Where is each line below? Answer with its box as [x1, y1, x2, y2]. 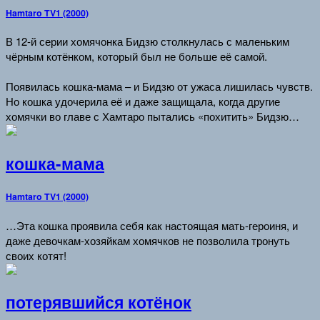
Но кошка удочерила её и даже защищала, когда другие [6, 94, 280, 109]
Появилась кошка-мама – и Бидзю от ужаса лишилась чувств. [6, 79, 313, 94]
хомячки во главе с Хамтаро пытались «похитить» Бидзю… [6, 109, 299, 124]
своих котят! [6, 247, 66, 263]
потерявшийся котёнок [6, 291, 191, 314]
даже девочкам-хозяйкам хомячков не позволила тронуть [6, 232, 290, 248]
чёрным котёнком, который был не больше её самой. [6, 49, 267, 64]
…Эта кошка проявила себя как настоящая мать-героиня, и [6, 217, 298, 233]
